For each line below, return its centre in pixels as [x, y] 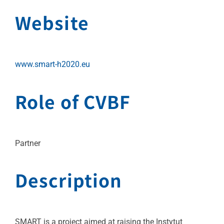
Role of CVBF [73, 101]
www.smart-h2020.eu [52, 64]
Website [52, 22]
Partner [28, 143]
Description [69, 179]
